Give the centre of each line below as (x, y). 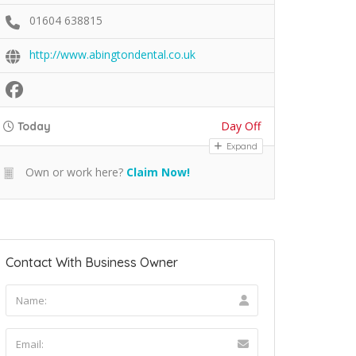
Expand (241, 146)
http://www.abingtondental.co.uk (112, 54)
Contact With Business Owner (92, 262)
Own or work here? (73, 172)
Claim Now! (158, 172)
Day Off (241, 126)
